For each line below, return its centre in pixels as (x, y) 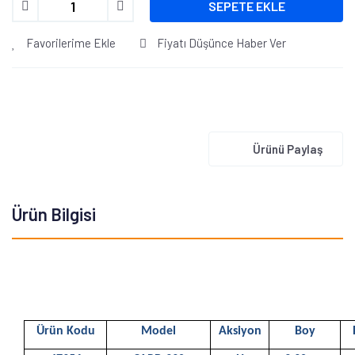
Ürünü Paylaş (288, 149)
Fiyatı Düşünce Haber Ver (221, 42)
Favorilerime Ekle (70, 42)
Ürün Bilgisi (54, 214)
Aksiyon (240, 331)
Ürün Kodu (65, 331)
